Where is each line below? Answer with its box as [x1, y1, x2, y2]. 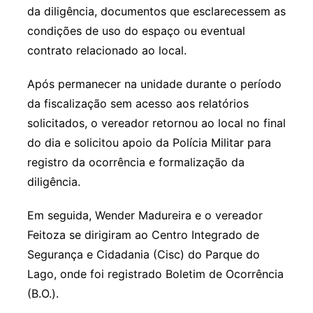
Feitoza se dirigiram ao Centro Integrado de [27, 228, 259, 242]
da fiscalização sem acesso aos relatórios [27, 96, 249, 111]
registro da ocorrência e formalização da [27, 155, 245, 170]
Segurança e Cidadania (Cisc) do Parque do [27, 247, 260, 262]
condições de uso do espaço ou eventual [27, 24, 245, 38]
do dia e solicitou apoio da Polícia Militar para [27, 136, 271, 150]
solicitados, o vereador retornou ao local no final [27, 116, 286, 131]
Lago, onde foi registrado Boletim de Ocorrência [27, 267, 284, 282]
